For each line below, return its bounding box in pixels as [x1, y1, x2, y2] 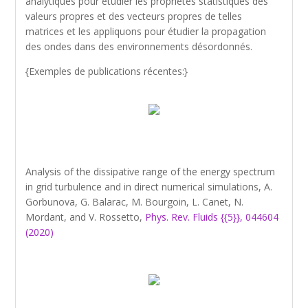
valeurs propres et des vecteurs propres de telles [25, 10, 243, 23]
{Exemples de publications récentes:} [25, 65, 188, 78]
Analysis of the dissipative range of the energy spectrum [25, 165, 276, 178]
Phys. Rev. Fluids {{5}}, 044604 [145, 210, 279, 223]
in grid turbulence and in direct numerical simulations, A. [25, 180, 273, 193]
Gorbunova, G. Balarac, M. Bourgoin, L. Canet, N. [25, 195, 244, 208]
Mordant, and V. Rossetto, [25, 210, 146, 223]
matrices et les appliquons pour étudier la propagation [25, 25, 267, 38]
